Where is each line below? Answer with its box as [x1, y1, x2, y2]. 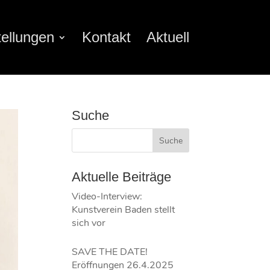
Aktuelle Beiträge [72, 169, 172, 184]
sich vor [72, 216, 106, 230]
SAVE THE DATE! [72, 245, 148, 259]
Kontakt [81, 29, 131, 45]
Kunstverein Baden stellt [72, 203, 175, 216]
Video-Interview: [72, 190, 143, 203]
